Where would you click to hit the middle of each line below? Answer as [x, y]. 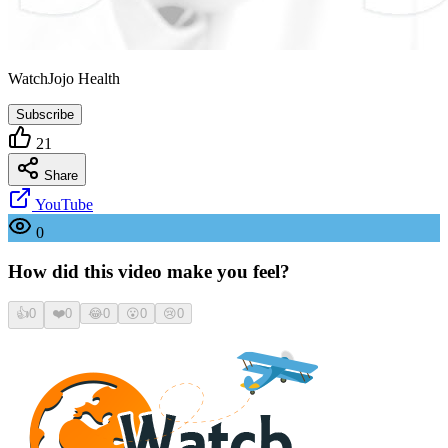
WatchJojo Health [64, 78]
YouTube [62, 204]
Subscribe [45, 114]
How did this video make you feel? [149, 271]
